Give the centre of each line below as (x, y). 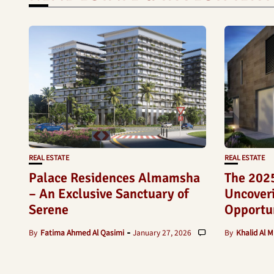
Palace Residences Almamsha (114, 178)
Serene (49, 210)
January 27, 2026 (162, 232)
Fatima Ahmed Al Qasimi (82, 232)
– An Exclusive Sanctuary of (109, 194)
